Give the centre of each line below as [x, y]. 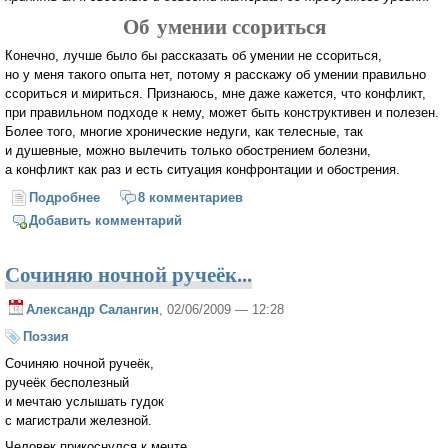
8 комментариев [190, 198]
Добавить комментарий [106, 221]
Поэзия [46, 336]
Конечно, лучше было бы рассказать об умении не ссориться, [193, 55]
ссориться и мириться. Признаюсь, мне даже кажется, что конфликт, [215, 93]
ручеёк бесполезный [67, 382]
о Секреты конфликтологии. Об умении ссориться [264, 198]
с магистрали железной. [78, 420]
